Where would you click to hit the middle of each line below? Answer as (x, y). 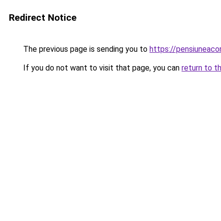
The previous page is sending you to (85, 49)
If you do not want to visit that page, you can (101, 68)
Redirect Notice (43, 18)
